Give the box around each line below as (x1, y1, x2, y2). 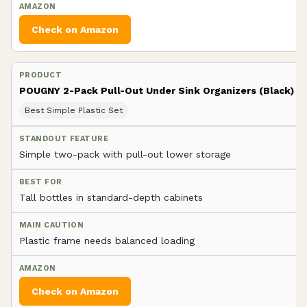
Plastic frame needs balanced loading (19, 234, 195, 246)
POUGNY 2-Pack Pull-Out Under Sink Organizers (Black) (19, 84, 294, 96)
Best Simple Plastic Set (25, 105, 123, 115)
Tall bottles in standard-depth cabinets (19, 191, 203, 203)
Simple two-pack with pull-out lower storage (19, 148, 231, 160)
